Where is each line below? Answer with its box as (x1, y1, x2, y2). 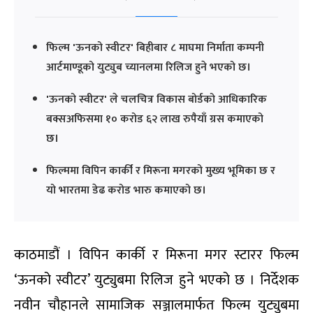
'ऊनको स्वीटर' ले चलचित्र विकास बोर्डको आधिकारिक (46, 90, 267, 109)
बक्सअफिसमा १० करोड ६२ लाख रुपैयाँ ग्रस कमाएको (46, 110, 263, 129)
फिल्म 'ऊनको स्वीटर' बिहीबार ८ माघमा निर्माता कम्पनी (46, 38, 264, 57)
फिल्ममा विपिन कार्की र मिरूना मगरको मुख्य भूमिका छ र (46, 161, 275, 180)
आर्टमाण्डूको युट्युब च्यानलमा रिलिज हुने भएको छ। (46, 58, 251, 77)
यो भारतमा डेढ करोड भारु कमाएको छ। (46, 181, 206, 200)
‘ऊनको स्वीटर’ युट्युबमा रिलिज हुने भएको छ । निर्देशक (14, 268, 299, 292)
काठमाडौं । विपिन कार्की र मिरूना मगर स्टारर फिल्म (14, 243, 299, 267)
